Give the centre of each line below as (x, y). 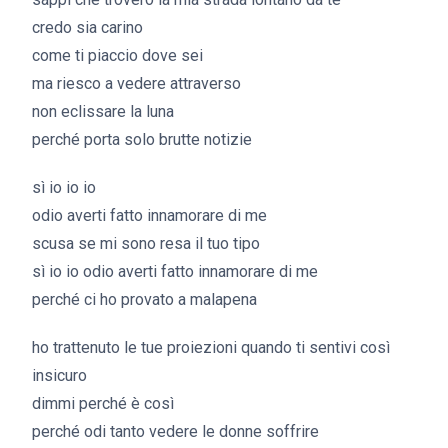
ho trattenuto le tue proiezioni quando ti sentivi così (211, 347)
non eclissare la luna (103, 111)
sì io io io (64, 187)
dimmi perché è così (103, 403)
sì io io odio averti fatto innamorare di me (175, 271)
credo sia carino (87, 27)
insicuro (59, 375)
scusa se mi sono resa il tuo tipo (146, 243)
